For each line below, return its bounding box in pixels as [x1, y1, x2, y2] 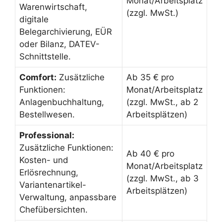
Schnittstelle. [19, 52, 71, 62]
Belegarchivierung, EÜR [19, 27, 112, 37]
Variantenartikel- [19, 180, 86, 190]
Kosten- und [19, 155, 68, 166]
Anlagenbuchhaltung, [19, 97, 104, 108]
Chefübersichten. [19, 205, 88, 215]
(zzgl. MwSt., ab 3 [126, 173, 199, 184]
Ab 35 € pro [126, 72, 174, 83]
